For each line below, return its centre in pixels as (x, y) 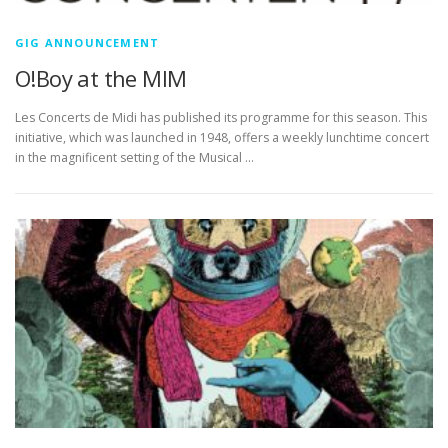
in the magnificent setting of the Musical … (134, 158)
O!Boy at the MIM (101, 78)
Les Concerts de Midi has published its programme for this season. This (221, 118)
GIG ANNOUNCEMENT (87, 43)
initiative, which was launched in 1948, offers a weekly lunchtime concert (222, 138)
